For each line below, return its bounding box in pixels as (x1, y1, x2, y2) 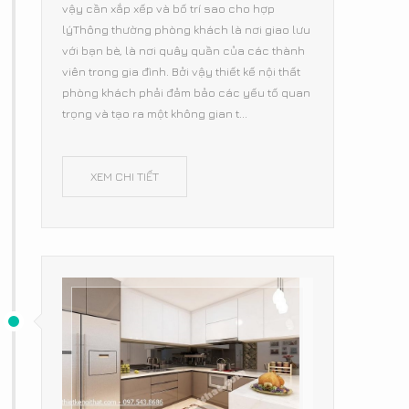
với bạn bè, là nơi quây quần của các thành (62, 42, 305, 58)
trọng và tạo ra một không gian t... (62, 105, 247, 121)
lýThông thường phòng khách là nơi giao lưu (62, 21, 310, 37)
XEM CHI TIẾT (90, 168, 159, 184)
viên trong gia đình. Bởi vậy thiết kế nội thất (62, 63, 300, 79)
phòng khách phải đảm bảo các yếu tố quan (62, 84, 310, 100)
